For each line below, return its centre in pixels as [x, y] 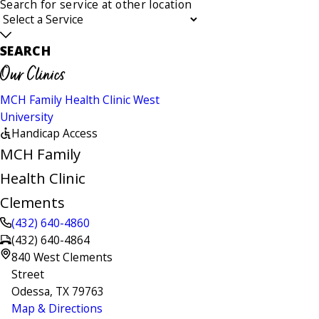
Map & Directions [57, 308]
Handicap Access [54, 133]
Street [27, 274]
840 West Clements [62, 257]
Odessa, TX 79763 [57, 291]
